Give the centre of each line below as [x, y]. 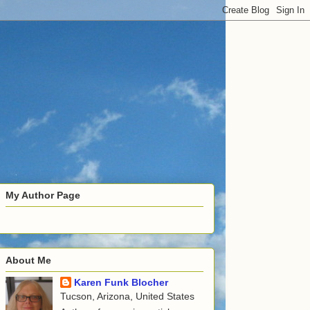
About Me [28, 260]
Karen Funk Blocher [121, 282]
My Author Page [43, 195]
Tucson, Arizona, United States [127, 296]
